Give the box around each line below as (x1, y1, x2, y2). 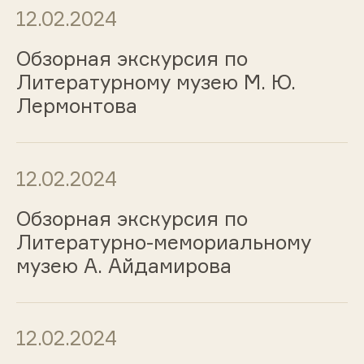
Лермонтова (15, 93, 137, 119)
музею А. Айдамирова (15, 253, 232, 278)
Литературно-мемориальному (15, 229, 311, 254)
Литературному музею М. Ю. (15, 70, 296, 95)
